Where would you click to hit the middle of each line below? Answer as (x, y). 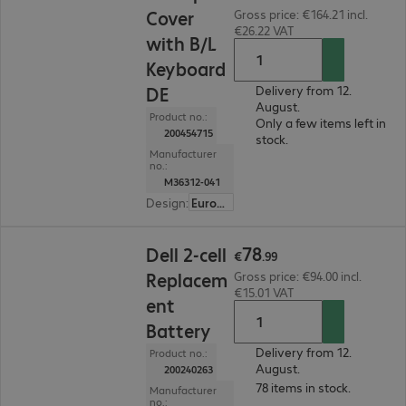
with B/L (182, 43)
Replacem (187, 280)
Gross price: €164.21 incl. (300, 14)
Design (166, 202)
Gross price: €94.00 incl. (297, 275)
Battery (179, 330)
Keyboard (186, 68)
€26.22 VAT (264, 30)
